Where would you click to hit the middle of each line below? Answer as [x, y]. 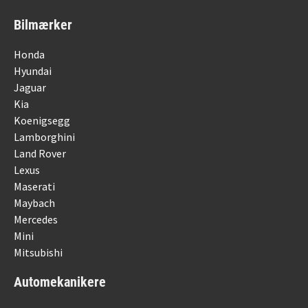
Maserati [34, 186]
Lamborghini [44, 137]
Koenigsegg [42, 120]
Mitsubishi [38, 252]
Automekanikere [60, 282]
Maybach [34, 203]
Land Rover [40, 153]
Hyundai [33, 71]
